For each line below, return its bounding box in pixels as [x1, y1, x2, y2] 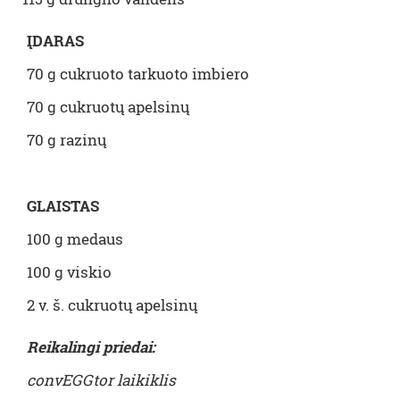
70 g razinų [27, 129, 106, 150]
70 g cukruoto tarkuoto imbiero [27, 63, 249, 84]
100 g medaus [27, 229, 123, 249]
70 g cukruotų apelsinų [27, 96, 189, 117]
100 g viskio [27, 262, 112, 282]
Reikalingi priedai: [27, 337, 155, 357]
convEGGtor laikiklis [27, 370, 176, 390]
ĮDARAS [27, 30, 84, 51]
